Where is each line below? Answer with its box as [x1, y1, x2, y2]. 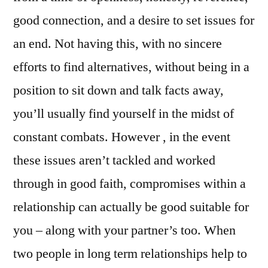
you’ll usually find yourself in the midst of [13, 105, 234, 122]
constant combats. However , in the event [13, 129, 230, 145]
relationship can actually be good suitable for [13, 199, 249, 215]
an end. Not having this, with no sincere [13, 35, 222, 52]
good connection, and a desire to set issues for [13, 12, 254, 29]
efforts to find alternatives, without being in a [13, 59, 249, 75]
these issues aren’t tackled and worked [13, 152, 215, 169]
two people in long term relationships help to [13, 245, 247, 262]
